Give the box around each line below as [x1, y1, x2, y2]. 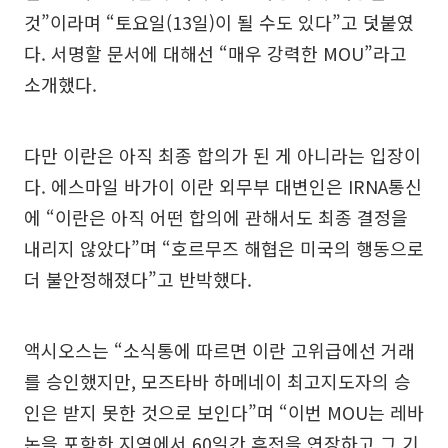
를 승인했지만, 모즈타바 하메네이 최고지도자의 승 [24, 368, 411, 395]
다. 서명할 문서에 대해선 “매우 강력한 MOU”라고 [24, 40, 407, 67]
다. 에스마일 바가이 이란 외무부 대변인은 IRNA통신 [24, 173, 422, 200]
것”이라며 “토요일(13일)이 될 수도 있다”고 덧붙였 [24, 9, 414, 36]
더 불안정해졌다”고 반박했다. [24, 266, 252, 293]
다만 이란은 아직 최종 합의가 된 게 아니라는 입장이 [24, 142, 421, 169]
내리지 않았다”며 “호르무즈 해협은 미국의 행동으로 [24, 235, 424, 262]
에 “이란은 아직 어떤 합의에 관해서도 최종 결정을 [24, 204, 408, 231]
